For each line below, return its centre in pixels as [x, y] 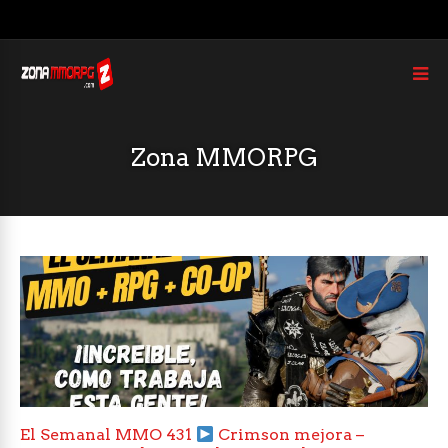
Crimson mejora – [289, 435]
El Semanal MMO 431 [108, 435]
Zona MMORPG [224, 157]
